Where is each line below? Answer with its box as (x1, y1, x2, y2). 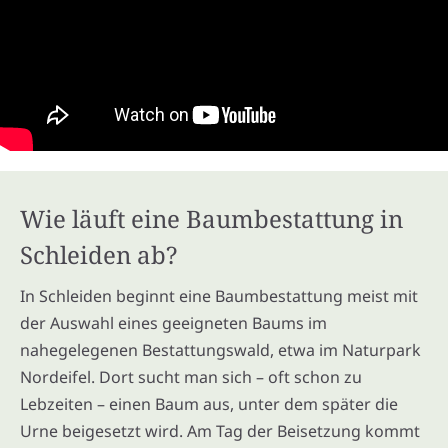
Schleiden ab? (20, 237, 177, 271)
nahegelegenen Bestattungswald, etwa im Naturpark (20, 338, 421, 361)
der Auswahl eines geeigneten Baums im (20, 311, 327, 334)
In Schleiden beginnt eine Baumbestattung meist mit (20, 284, 418, 307)
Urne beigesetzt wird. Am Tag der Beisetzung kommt (20, 419, 420, 442)
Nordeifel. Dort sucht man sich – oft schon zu (20, 365, 362, 388)
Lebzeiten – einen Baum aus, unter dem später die (20, 392, 398, 415)
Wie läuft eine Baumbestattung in (20, 201, 403, 235)
